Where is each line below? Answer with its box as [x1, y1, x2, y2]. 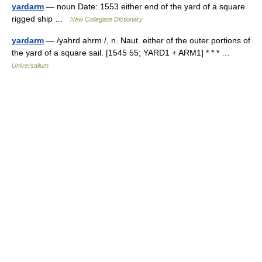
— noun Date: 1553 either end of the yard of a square [44, 2, 245, 11]
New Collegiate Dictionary [70, 16, 143, 23]
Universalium [12, 62, 49, 69]
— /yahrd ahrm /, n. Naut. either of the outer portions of [44, 36, 250, 45]
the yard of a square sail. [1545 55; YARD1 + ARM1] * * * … [12, 48, 235, 57]
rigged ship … [12, 14, 70, 23]
